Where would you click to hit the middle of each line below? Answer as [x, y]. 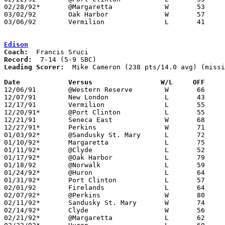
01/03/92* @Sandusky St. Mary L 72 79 [22, 135]
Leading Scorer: [34, 67]
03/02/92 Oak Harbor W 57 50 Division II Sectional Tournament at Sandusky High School [20, 14]
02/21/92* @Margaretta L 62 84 [22, 217]
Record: [18, 59]
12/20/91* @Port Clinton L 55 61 [22, 112]
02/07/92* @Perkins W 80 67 [22, 195]
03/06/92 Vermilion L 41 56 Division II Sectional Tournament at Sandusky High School [20, 22]
